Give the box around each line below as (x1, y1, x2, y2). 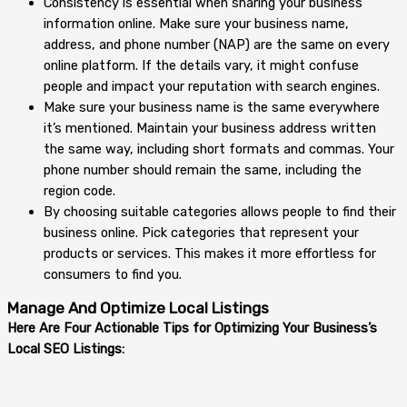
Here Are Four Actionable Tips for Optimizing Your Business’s (7, 320, 377, 337)
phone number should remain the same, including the (44, 161, 362, 178)
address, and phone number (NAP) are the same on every (44, 35, 390, 53)
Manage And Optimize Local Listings (7, 299, 269, 318)
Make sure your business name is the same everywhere (44, 98, 380, 115)
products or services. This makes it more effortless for (44, 244, 376, 262)
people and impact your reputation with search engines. (44, 77, 380, 94)
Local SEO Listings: (7, 341, 124, 358)
